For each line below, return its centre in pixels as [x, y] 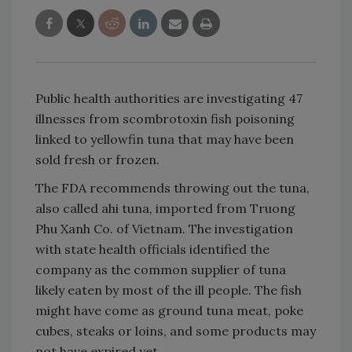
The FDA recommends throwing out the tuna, [172, 187]
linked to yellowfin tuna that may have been [165, 139]
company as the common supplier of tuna [161, 269]
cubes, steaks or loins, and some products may [176, 330]
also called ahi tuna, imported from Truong [165, 208]
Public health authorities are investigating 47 [169, 98]
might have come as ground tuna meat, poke [169, 310]
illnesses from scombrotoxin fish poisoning [165, 118]
